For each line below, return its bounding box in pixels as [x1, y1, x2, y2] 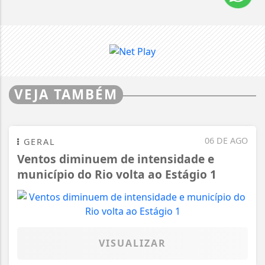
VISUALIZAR [99, 236, 166, 250]
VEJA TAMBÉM [14, 85, 118, 104]
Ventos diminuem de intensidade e [17, 150, 214, 167]
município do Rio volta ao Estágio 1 [17, 166, 216, 182]
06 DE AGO [205, 134, 248, 146]
